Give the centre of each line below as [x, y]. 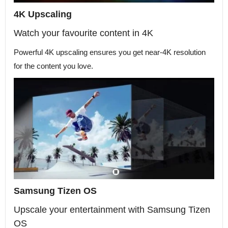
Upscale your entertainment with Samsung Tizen [112, 210]
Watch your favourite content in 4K [83, 33]
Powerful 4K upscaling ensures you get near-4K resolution [110, 52]
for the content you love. [53, 66]
